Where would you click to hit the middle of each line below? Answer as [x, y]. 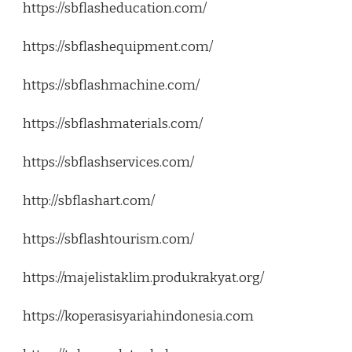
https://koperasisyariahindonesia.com [138, 317]
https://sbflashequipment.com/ [118, 47]
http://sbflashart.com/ [89, 201]
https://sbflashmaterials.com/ [113, 124]
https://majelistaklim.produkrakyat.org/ [143, 278]
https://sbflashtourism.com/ [108, 240]
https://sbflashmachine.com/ [111, 86]
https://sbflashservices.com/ [108, 163]
